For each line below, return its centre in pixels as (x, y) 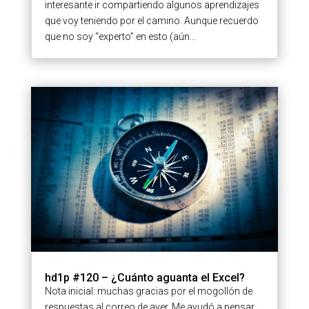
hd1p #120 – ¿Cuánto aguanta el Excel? (144, 277)
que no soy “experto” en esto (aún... (120, 36)
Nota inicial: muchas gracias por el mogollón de (148, 291)
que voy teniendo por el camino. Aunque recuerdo (151, 20)
